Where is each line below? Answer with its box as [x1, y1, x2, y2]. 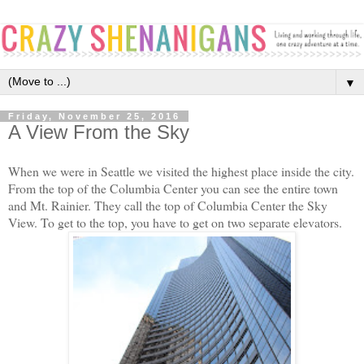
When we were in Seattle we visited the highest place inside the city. [8, 162, 354, 180]
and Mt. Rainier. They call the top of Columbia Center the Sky [8, 196, 327, 214]
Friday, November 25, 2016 [8, 110, 180, 121]
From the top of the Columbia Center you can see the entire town [8, 179, 338, 197]
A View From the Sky [8, 120, 189, 143]
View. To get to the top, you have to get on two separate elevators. [8, 213, 342, 231]
